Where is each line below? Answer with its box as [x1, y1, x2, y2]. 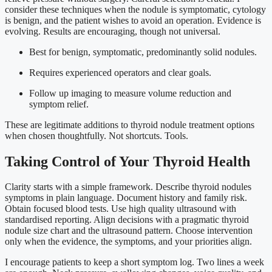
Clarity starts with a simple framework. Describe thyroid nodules [5, 182, 251, 192]
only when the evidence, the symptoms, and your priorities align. [5, 236, 252, 247]
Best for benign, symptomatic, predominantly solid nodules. [29, 46, 257, 57]
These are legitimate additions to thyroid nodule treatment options [5, 119, 254, 130]
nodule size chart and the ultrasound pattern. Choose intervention [5, 225, 253, 236]
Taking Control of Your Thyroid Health [5, 153, 250, 169]
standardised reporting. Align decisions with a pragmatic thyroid [5, 214, 249, 225]
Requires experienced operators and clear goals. [29, 67, 211, 78]
